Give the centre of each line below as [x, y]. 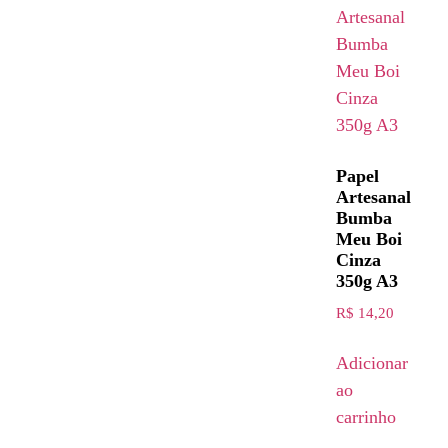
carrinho [366, 416]
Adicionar [372, 362]
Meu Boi [369, 238]
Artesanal [373, 196]
